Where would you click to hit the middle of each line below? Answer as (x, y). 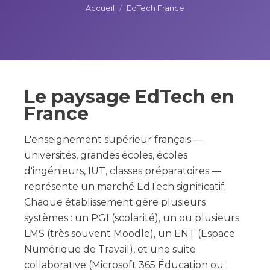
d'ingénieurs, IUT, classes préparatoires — (123, 171)
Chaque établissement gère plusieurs (115, 202)
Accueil (100, 8)
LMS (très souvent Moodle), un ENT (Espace (130, 234)
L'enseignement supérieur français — (114, 140)
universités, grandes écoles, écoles (106, 155)
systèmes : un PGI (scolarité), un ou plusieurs (132, 218)
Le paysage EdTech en (129, 97)
